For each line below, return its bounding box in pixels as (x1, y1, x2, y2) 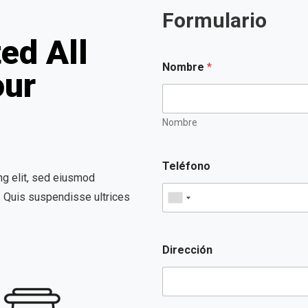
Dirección (162, 243, 212, 256)
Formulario (162, 8, 267, 32)
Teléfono (162, 159, 210, 173)
